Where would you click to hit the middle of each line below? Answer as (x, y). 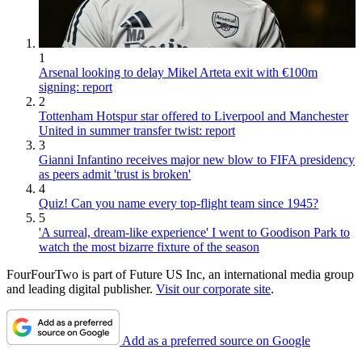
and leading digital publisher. (81, 289)
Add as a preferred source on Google (216, 341)
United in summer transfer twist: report (137, 131)
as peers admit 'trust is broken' (115, 175)
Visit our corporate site (213, 289)
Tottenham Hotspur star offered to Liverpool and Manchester (194, 116)
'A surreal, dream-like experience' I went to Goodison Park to (194, 233)
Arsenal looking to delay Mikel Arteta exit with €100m (178, 73)
